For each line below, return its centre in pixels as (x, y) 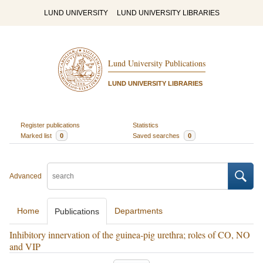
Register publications (50, 125)
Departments (139, 211)
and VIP (25, 246)
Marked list (37, 135)
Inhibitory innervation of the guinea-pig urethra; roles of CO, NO (130, 235)
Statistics (146, 125)
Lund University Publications (156, 63)
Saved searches (157, 135)
